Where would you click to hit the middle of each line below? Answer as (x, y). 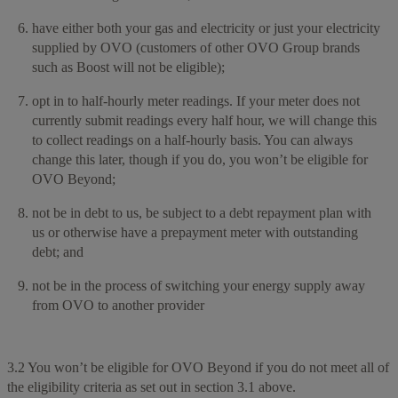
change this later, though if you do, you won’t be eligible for (200, 159)
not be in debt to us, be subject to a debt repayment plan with (202, 212)
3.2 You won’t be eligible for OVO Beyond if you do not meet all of (198, 367)
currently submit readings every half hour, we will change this (204, 120)
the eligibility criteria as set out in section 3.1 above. (151, 386)
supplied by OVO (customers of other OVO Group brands (196, 47)
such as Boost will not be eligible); (130, 67)
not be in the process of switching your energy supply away (199, 285)
